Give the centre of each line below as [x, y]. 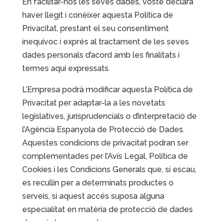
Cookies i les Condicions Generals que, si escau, [109, 169]
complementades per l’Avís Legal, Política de [105, 156]
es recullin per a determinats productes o [98, 183]
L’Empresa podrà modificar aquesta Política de [107, 90]
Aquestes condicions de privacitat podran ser [105, 143]
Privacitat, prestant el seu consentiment [95, 28]
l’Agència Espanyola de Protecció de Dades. [103, 129]
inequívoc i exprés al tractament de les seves [105, 42]
